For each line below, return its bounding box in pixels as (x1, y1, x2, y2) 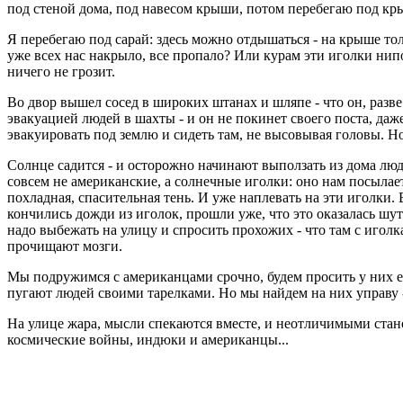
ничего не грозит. (7, 64, 115, 79)
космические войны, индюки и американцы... (7, 332, 289, 347)
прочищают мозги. (7, 238, 122, 254)
